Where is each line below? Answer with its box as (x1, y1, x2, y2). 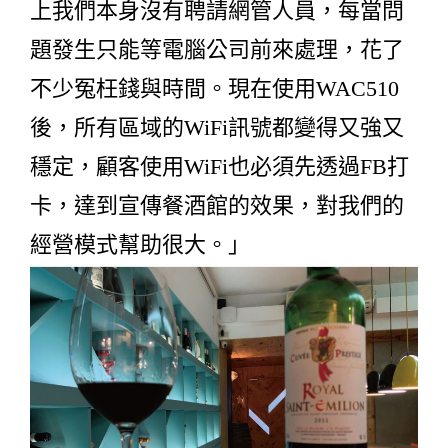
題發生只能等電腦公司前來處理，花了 (30, 36, 404, 62)
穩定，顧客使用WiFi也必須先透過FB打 (30, 153, 409, 179)
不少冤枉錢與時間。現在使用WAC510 (30, 75, 399, 101)
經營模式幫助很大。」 (30, 231, 250, 257)
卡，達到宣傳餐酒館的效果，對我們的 (30, 192, 404, 218)
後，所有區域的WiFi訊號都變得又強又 (30, 114, 404, 140)
